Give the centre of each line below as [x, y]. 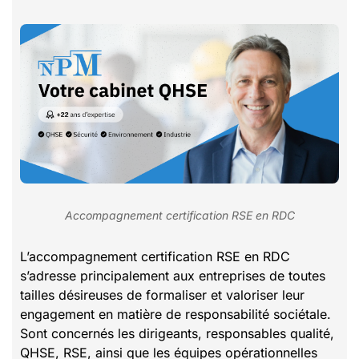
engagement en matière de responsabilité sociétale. [175, 314]
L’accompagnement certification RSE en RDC [155, 256]
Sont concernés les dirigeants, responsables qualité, [177, 333]
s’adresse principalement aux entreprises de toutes [173, 275]
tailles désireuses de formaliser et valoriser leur [162, 294]
